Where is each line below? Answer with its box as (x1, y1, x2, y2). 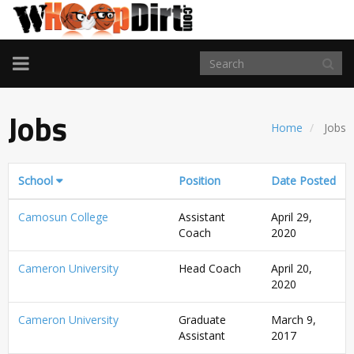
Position (179, 173, 220, 189)
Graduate (179, 312, 226, 328)
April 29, (271, 209, 312, 225)
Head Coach (179, 261, 241, 277)
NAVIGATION (12, 68, 122, 95)
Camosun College (18, 209, 108, 225)
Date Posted (271, 173, 336, 189)
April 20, (271, 261, 312, 277)
